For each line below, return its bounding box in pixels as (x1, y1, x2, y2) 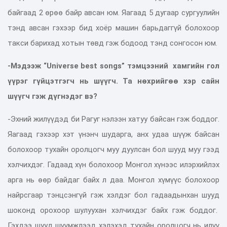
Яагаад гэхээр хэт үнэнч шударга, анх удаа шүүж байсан (8, 129, 219, 139)
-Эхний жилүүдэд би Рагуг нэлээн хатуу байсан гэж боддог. (8, 114, 219, 124)
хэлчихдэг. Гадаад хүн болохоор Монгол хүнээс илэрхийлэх (8, 160, 219, 169)
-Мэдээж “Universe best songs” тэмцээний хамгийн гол (8, 61, 219, 70)
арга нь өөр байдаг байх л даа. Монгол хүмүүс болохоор (8, 175, 219, 184)
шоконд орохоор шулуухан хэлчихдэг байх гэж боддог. (8, 205, 219, 215)
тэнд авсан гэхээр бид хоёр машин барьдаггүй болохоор (8, 23, 219, 32)
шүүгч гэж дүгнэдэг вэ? (8, 91, 97, 101)
